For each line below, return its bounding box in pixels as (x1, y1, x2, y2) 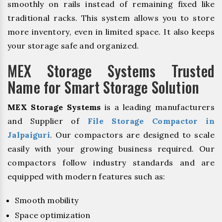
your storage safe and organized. (7, 40, 139, 51)
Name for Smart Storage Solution (7, 75, 199, 98)
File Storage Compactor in (87, 115, 215, 126)
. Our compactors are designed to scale (50, 129, 215, 140)
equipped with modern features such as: (7, 171, 166, 181)
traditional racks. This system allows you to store (7, 12, 215, 23)
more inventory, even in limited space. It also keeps (7, 26, 215, 37)
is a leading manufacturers (101, 102, 215, 112)
